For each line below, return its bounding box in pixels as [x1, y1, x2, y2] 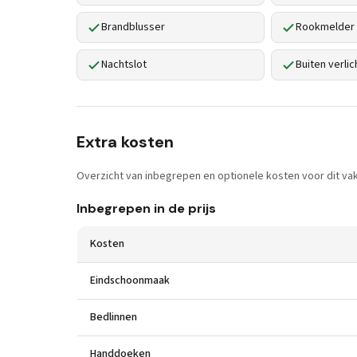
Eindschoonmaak [90, 273, 170, 288]
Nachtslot [101, 57, 147, 73]
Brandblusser [101, 19, 165, 35]
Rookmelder [296, 19, 355, 35]
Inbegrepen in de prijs [76, 200, 216, 217]
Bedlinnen [90, 309, 137, 325]
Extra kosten [76, 131, 174, 152]
